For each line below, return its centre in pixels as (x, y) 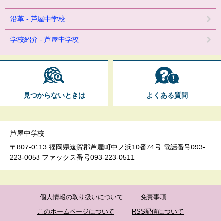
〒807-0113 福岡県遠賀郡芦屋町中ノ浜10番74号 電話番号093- (108, 147)
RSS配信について (158, 211)
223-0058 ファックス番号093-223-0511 (72, 157)
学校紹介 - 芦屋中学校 (45, 39)
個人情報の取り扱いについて (81, 197)
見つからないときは (54, 95)
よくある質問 (167, 95)
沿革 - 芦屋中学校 (38, 18)
